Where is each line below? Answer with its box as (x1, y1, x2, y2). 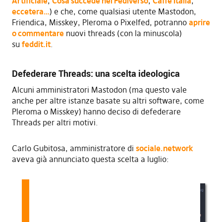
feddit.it (21, 39, 51, 49)
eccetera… (11, 6, 50, 16)
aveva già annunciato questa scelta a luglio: (11, 154, 169, 164)
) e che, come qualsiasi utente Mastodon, (49, 6, 196, 16)
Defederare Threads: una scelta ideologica (11, 67, 180, 79)
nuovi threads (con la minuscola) (63, 28, 182, 38)
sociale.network (135, 143, 193, 153)
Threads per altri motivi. (11, 117, 98, 127)
